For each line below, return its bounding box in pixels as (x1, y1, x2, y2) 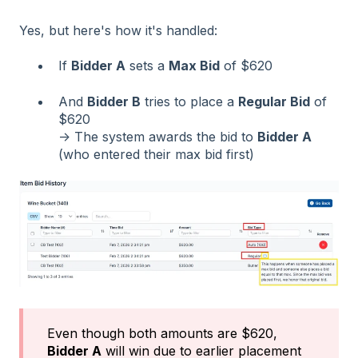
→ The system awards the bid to (58, 128, 257, 145)
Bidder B (87, 93, 141, 109)
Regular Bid (238, 93, 310, 109)
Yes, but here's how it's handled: (19, 22, 217, 39)
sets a (125, 58, 169, 74)
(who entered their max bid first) (58, 145, 254, 162)
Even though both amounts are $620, (47, 324, 277, 341)
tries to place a (141, 93, 238, 109)
